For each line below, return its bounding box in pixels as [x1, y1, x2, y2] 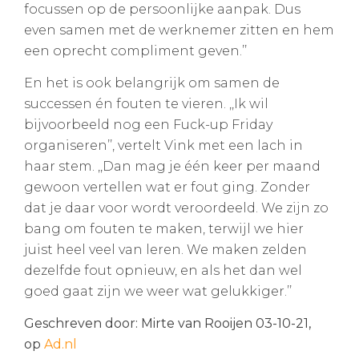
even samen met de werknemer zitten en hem [24, 22, 334, 38]
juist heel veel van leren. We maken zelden [24, 241, 307, 257]
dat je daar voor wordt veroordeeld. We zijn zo [24, 200, 329, 216]
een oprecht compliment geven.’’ [24, 42, 247, 58]
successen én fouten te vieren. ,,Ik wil [24, 95, 268, 111]
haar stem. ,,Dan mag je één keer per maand [24, 158, 321, 174]
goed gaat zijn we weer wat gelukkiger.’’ [24, 283, 292, 299]
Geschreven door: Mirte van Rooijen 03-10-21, [24, 316, 311, 332]
